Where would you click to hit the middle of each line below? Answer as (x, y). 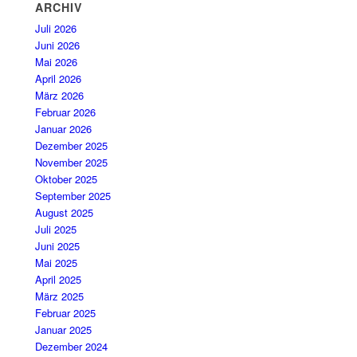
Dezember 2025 (72, 146)
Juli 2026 (56, 29)
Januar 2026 (64, 129)
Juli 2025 (56, 229)
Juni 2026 (58, 45)
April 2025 (59, 280)
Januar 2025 (64, 330)
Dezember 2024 (72, 347)
